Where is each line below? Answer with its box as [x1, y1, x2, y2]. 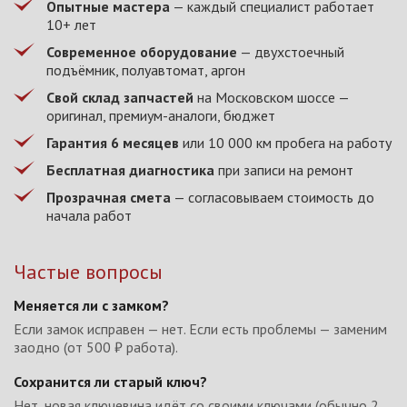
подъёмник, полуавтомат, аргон [46, 60, 245, 79]
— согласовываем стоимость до [171, 187, 374, 206]
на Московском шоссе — [194, 87, 350, 106]
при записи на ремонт [214, 160, 353, 179]
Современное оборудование [46, 42, 237, 61]
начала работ [46, 205, 132, 224]
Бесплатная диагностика [46, 160, 214, 179]
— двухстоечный [237, 42, 344, 61]
